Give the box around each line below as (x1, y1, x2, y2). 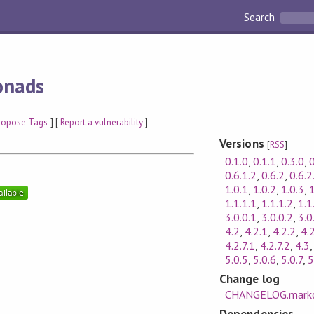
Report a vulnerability (60, 116, 144, 128)
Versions (219, 136, 267, 152)
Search (244, 10, 278, 25)
